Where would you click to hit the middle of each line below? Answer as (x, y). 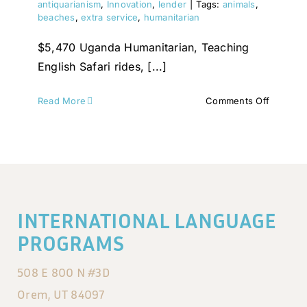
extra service (110, 17)
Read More (62, 101)
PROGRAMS (70, 243)
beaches (56, 17)
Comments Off (238, 101)
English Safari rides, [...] (102, 67)
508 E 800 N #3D (63, 272)
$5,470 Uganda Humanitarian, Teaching (143, 48)
